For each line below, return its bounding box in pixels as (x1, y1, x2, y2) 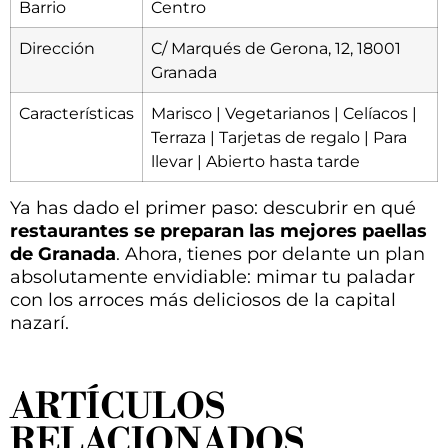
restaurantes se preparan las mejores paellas (10, 220, 427, 243)
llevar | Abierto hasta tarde (151, 151, 360, 172)
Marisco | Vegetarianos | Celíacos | (151, 103, 417, 124)
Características (19, 103, 134, 124)
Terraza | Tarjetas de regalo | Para (151, 127, 407, 148)
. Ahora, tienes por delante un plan (116, 243, 425, 266)
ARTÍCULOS (10, 385, 225, 429)
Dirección (19, 38, 95, 59)
